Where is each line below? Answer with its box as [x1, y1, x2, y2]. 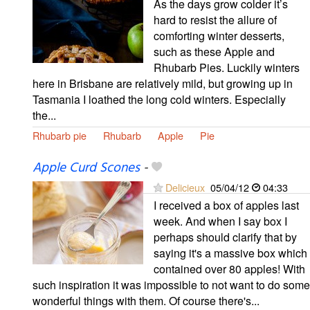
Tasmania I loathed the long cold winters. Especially [33, 91, 286, 108]
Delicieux [165, 179, 205, 194]
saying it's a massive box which [154, 244, 307, 261]
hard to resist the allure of [154, 12, 277, 28]
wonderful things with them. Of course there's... [33, 292, 259, 309]
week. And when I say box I [154, 212, 287, 229]
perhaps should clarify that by [154, 228, 297, 245]
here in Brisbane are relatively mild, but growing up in [33, 75, 293, 92]
